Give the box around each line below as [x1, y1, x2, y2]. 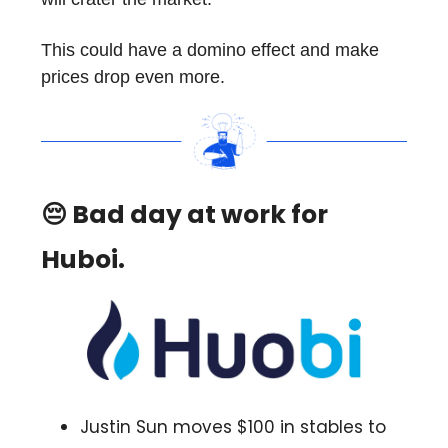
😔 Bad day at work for [41, 196, 328, 232]
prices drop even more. [41, 66, 225, 87]
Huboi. [41, 241, 125, 277]
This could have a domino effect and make [41, 39, 379, 60]
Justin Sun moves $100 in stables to [80, 414, 386, 439]
